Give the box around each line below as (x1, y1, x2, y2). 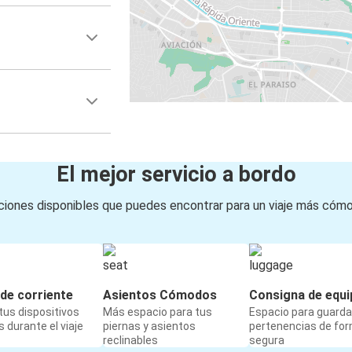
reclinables (103, 334, 158, 347)
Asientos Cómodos (103, 288, 217, 303)
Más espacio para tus (103, 306, 212, 319)
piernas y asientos (103, 320, 196, 333)
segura (249, 334, 284, 347)
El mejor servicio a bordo (56, 162, 296, 188)
